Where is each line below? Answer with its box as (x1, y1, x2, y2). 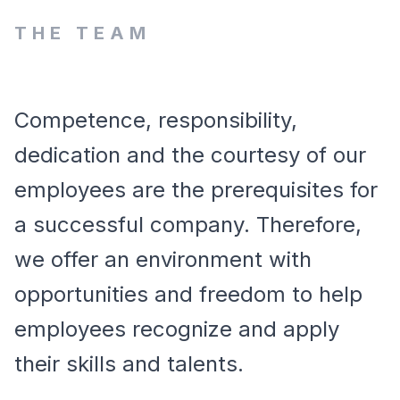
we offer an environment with (14, 246, 312, 272)
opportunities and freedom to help (14, 281, 362, 307)
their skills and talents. (14, 351, 244, 377)
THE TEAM (14, 22, 151, 44)
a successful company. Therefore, (14, 212, 362, 237)
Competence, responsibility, (14, 107, 297, 133)
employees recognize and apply (14, 316, 339, 342)
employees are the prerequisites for (14, 177, 378, 203)
